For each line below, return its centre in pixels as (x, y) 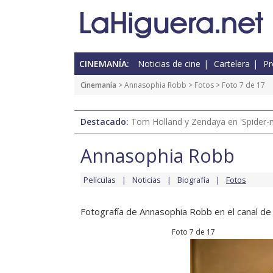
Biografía (193, 180)
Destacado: (106, 122)
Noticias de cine (169, 64)
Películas (100, 180)
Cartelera (232, 64)
